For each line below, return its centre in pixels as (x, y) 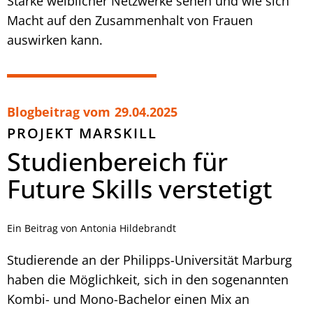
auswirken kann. (55, 39)
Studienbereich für (117, 161)
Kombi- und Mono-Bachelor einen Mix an (128, 299)
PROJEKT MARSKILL (82, 133)
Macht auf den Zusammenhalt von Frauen (130, 20)
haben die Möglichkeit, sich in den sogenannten (148, 279)
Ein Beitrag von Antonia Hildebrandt (92, 228)
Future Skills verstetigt (140, 189)
